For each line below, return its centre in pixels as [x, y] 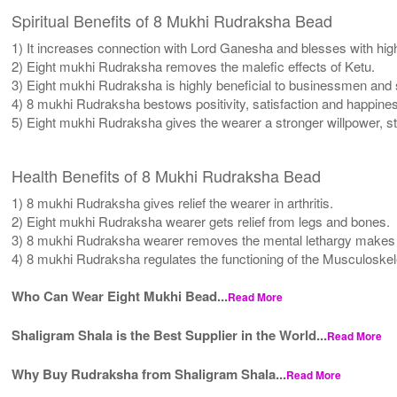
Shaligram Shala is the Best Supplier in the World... [170, 335]
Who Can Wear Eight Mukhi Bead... [120, 296]
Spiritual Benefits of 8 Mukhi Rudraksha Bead [172, 20]
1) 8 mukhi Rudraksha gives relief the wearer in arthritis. [173, 202]
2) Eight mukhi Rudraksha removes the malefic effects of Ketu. [194, 66]
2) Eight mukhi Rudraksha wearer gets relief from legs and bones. [201, 221]
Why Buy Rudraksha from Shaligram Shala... [149, 374]
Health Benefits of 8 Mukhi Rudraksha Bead [167, 175]
